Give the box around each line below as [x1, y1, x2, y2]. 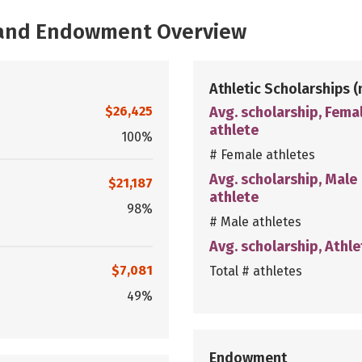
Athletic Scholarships [209, 79, 353, 98]
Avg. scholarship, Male [209, 170, 357, 188]
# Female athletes [209, 146, 315, 162]
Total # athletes [209, 263, 302, 279]
